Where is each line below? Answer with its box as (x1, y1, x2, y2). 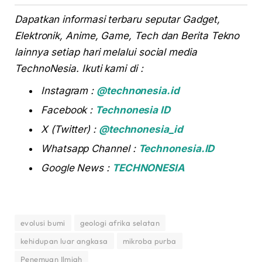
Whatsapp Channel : (41, 143, 139, 155)
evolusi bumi (20, 218, 65, 228)
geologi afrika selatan (80, 218, 160, 228)
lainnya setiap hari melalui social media (15, 46, 197, 58)
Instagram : (41, 85, 97, 97)
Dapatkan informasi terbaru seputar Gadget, (15, 13, 220, 26)
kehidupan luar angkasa (20, 236, 108, 246)
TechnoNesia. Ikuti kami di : (15, 63, 143, 75)
